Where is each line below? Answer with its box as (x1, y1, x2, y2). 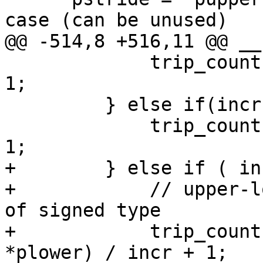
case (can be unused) (5, 9, 228, 31)
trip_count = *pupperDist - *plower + (5, 52, 150, 73)
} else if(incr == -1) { (5, 94, 105, 116)
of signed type (5, 200, 161, 221)
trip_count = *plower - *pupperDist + (5, 115, 150, 137)
